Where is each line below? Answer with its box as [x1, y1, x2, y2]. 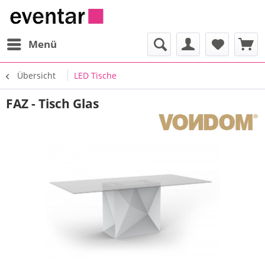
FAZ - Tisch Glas [6, 95, 99, 112]
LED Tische [74, 70, 117, 81]
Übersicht [17, 70, 56, 81]
